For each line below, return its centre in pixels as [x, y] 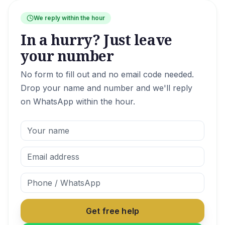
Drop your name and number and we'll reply [106, 88]
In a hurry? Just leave [96, 40]
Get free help [113, 211]
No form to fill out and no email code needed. [107, 74]
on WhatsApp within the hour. [78, 101]
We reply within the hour [69, 18]
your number [67, 56]
